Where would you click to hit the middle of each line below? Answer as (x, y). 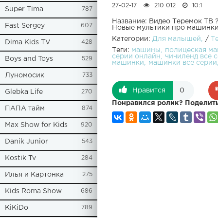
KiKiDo (17, 208)
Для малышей (177, 39)
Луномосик (25, 75)
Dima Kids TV (28, 42)
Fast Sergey (25, 26)
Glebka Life (24, 92)
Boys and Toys (29, 59)
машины (146, 50)
